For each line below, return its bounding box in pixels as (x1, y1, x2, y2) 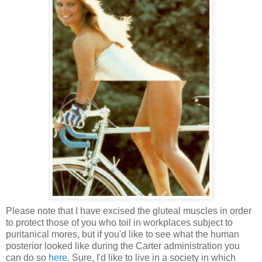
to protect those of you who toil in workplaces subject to (6, 217, 233, 227)
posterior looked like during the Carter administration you (6, 240, 240, 251)
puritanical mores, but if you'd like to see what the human (6, 229, 239, 239)
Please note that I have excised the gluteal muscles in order (6, 205, 251, 216)
